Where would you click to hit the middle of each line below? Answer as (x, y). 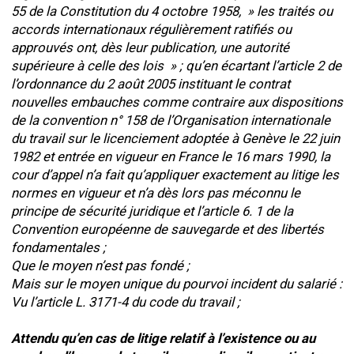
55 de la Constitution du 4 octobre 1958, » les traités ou (172, 11)
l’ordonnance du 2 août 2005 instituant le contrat (151, 84)
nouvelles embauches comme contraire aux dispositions (177, 102)
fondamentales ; (58, 247)
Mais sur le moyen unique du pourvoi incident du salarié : (177, 284)
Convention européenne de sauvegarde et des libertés (168, 229)
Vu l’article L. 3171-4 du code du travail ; (126, 302)
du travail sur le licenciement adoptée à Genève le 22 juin (175, 138)
